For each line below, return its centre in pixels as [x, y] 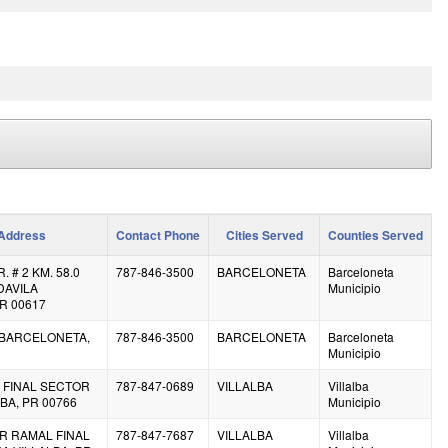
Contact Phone [158, 234]
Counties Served [375, 234]
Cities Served [264, 234]
